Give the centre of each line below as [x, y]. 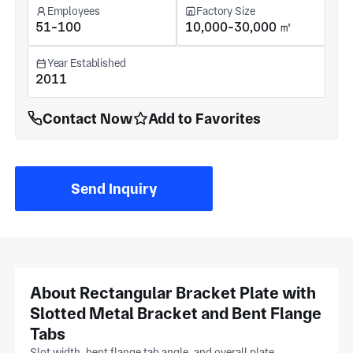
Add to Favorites [205, 118]
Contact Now [87, 118]
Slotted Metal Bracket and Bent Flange [176, 313]
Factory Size [226, 11]
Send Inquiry [114, 188]
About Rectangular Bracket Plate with [173, 292]
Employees [73, 11]
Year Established [86, 63]
